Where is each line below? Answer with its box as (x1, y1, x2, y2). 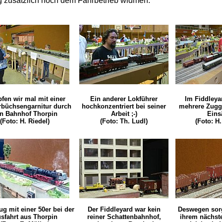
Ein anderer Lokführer (90, 95, 158, 103)
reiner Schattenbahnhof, (87, 213, 161, 221)
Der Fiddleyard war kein (87, 206, 161, 214)
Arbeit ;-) (111, 110, 137, 118)
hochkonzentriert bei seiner (82, 103, 166, 111)
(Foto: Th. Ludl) (100, 117, 148, 125)
